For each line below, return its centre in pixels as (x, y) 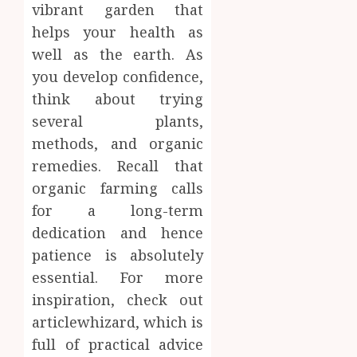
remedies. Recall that (118, 165)
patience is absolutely (118, 255)
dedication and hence (118, 232)
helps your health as (118, 31)
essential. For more (118, 277)
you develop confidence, (118, 76)
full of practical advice (118, 344)
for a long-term (118, 210)
